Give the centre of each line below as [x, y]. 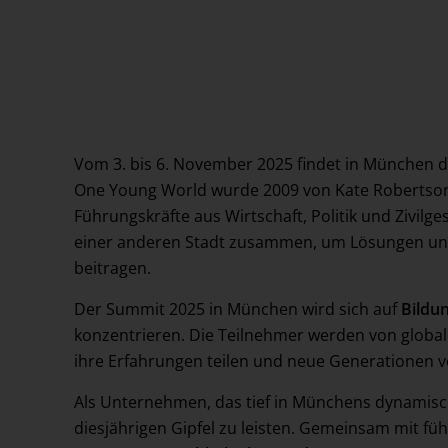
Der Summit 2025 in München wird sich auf [237, 309]
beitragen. [112, 268]
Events [107, 38]
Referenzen [125, 84]
